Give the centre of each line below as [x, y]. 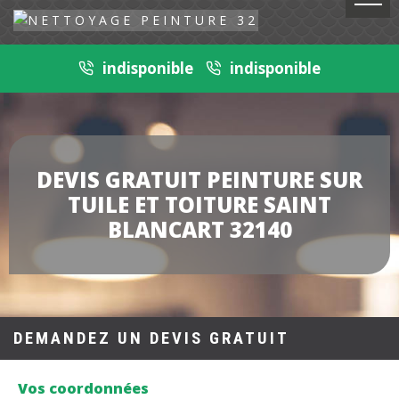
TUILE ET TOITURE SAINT [199, 205]
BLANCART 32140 [199, 230]
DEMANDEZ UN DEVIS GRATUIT [151, 339]
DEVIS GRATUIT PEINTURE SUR [199, 180]
